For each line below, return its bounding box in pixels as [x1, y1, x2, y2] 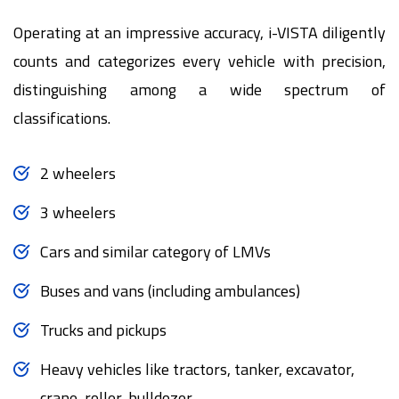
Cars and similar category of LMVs [40, 240, 271, 265]
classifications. [13, 106, 110, 131]
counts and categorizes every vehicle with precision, [13, 49, 386, 74]
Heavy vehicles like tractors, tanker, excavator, [40, 357, 354, 382]
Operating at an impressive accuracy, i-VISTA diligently [13, 20, 386, 45]
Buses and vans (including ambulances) [40, 279, 300, 304]
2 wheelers [40, 161, 116, 186]
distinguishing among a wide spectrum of [13, 77, 386, 102]
